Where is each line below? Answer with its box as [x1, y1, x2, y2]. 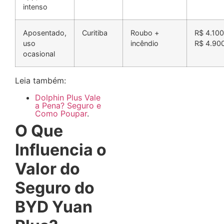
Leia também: [15, 75, 66, 85]
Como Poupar [35, 108, 87, 118]
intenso [23, 2, 47, 11]
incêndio [130, 38, 158, 47]
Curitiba [82, 28, 107, 37]
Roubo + [130, 28, 159, 37]
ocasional [23, 49, 55, 58]
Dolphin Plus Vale [35, 92, 100, 102]
